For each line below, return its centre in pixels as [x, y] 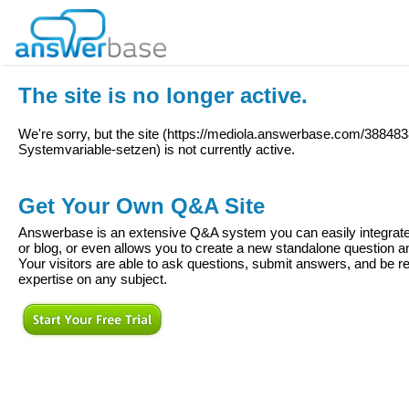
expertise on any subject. [93, 279]
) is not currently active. [225, 150]
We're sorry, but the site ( [93, 134]
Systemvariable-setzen [87, 150]
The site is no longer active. [163, 95]
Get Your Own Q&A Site [142, 206]
